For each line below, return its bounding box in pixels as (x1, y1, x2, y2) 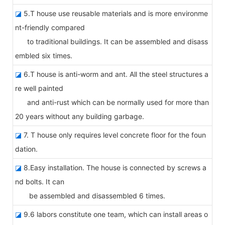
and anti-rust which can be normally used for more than (15, 97, 209, 106)
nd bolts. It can (15, 177, 64, 186)
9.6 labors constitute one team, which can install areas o (22, 209, 208, 218)
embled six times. (15, 51, 72, 60)
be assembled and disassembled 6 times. (15, 191, 165, 200)
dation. (15, 144, 38, 153)
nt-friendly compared (15, 23, 85, 32)
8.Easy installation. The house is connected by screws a (22, 163, 206, 172)
